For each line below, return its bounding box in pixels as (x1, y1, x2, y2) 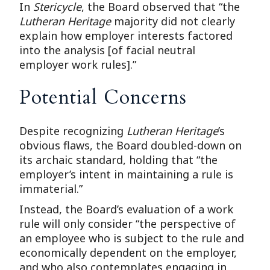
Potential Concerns (19, 84, 187, 111)
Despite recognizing (19, 124, 127, 138)
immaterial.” (19, 181, 83, 196)
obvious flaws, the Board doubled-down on (19, 138, 242, 152)
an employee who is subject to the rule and (19, 231, 245, 245)
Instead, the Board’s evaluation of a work (19, 202, 234, 216)
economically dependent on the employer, (19, 245, 237, 260)
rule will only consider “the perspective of (19, 216, 236, 231)
